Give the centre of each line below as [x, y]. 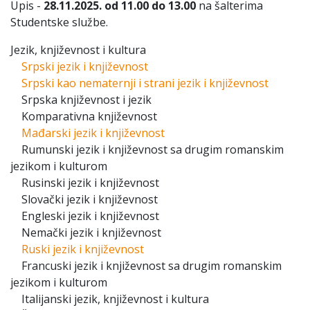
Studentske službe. [59, 22]
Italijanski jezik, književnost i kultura [110, 299]
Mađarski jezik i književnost [93, 133]
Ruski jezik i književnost [83, 249]
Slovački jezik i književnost [84, 199]
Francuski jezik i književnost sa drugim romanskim [146, 266]
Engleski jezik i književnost [85, 216]
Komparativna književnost [84, 116]
